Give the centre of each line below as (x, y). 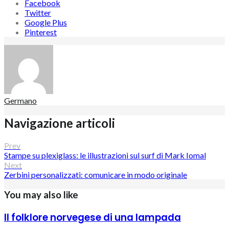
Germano (20, 101)
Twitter (38, 13)
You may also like (41, 194)
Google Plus (46, 22)
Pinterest (41, 32)
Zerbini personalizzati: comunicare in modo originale (96, 175)
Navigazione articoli (60, 123)
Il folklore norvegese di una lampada (93, 217)
